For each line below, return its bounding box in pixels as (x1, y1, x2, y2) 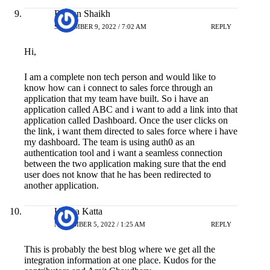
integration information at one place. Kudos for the (24, 254, 216, 265)
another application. (24, 180, 99, 190)
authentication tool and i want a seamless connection (24, 147, 222, 158)
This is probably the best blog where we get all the (24, 243, 215, 254)
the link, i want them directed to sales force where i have (24, 125, 237, 136)
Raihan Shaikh (54, 8, 110, 19)
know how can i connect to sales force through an (24, 82, 213, 93)
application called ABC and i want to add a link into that (24, 104, 237, 115)
